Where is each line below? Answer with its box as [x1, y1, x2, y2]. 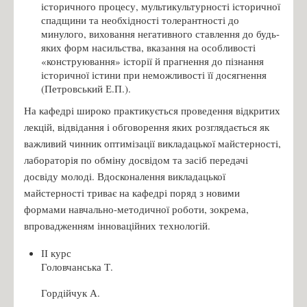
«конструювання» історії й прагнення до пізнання [41, 53, 264, 68]
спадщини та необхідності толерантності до [41, 12, 239, 27]
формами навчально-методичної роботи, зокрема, [24, 201, 249, 216]
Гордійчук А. [41, 285, 100, 299]
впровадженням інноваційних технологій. [24, 218, 210, 232]
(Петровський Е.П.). [41, 81, 131, 95]
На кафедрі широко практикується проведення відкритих [24, 103, 280, 117]
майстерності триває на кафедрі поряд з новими [24, 185, 240, 199]
